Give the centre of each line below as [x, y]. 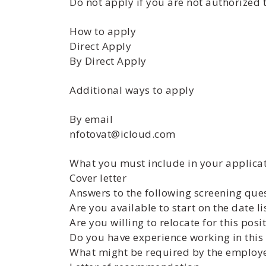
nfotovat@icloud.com [123, 134]
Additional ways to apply [132, 90]
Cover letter [98, 178]
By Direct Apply [108, 61]
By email [91, 119]
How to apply [103, 31]
